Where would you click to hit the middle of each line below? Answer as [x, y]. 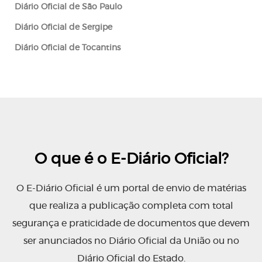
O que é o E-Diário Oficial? [131, 159]
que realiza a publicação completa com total [131, 206]
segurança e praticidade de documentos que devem [131, 223]
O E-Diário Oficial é [60, 188]
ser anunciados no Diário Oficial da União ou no [131, 241]
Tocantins [101, 48]
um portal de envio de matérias [175, 188]
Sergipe [97, 27]
